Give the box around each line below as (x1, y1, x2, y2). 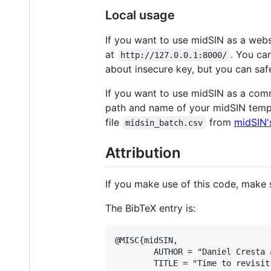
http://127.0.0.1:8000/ (120, 50, 227, 60)
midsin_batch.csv (125, 117, 203, 128)
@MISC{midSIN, (115, 235, 178, 246)
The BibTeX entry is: (105, 202, 195, 215)
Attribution (105, 143, 181, 162)
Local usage (105, 7, 175, 22)
